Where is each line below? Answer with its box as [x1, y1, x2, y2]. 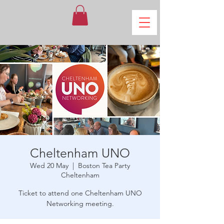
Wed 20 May [30, 160, 68, 170]
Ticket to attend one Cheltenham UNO [18, 188, 142, 197]
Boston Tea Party [78, 160, 130, 170]
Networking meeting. [46, 198, 114, 208]
